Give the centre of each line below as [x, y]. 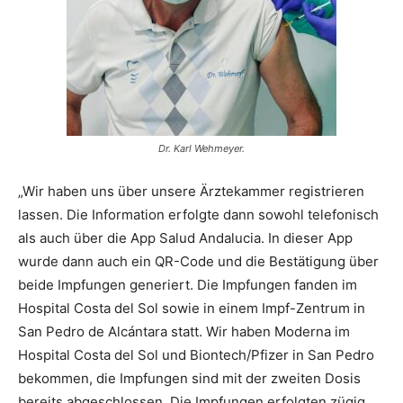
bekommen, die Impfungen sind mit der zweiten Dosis [189, 379]
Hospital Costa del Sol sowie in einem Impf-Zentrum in [192, 309]
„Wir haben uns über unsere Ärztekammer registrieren [191, 192]
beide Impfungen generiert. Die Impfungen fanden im [188, 285]
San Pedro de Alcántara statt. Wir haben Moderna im [184, 332]
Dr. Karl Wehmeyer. [201, 149]
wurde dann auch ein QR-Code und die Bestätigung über [198, 262]
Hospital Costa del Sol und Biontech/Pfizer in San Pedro [196, 355]
